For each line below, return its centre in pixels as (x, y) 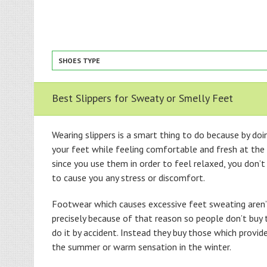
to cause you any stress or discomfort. (128, 178)
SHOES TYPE (79, 60)
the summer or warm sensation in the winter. (142, 247)
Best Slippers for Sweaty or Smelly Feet (142, 98)
